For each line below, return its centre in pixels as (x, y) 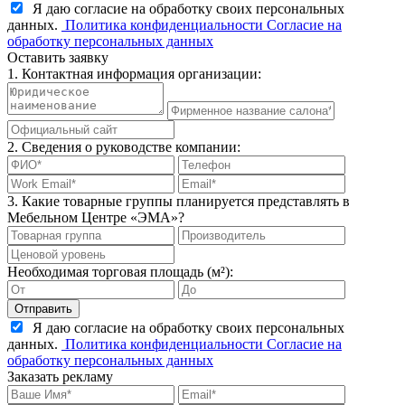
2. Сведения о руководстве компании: (124, 146)
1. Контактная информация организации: (134, 73)
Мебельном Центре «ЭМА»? (96, 217)
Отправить (43, 308)
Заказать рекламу (60, 376)
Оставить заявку (58, 57)
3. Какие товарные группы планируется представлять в (179, 201)
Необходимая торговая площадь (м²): (120, 271)
